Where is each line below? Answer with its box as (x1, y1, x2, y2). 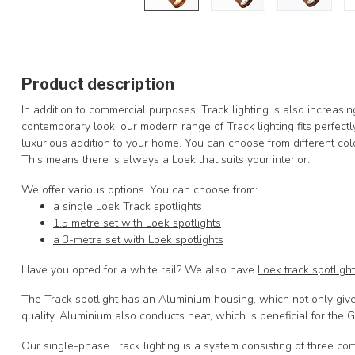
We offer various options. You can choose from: (21, 181, 258, 197)
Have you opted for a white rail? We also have (21, 261, 258, 277)
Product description (21, 74, 174, 94)
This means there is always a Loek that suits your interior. (21, 152, 310, 167)
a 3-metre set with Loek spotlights (53, 231, 223, 247)
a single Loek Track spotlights (53, 198, 202, 214)
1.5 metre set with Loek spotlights (53, 215, 221, 231)
